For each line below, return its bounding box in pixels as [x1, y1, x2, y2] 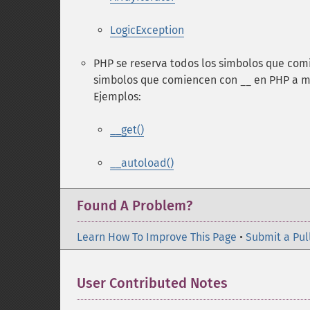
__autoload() [110, 156, 174, 170]
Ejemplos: [93, 90, 141, 103]
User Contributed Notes [77, 275, 228, 291]
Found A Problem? [77, 197, 192, 214]
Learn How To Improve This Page [77, 230, 237, 244]
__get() [110, 123, 144, 136]
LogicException [110, 24, 184, 37]
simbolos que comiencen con [93, 73, 240, 86]
